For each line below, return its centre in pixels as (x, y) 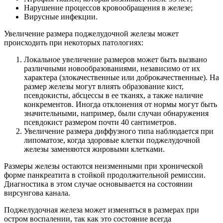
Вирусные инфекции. (61, 16)
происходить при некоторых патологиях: (74, 42)
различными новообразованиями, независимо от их (112, 68)
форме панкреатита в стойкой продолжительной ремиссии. (105, 175)
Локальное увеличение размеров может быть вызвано (115, 59)
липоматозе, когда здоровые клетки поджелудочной (112, 140)
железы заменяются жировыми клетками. (94, 149)
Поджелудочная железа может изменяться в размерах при (102, 210)
